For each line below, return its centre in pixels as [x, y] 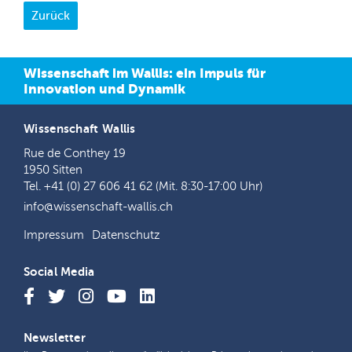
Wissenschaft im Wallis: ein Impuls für [145, 73]
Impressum [54, 235]
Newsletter [55, 337]
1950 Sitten [53, 170]
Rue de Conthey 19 [75, 154]
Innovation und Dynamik [104, 89]
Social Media [59, 271]
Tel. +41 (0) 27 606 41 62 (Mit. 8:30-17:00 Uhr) [143, 187]
